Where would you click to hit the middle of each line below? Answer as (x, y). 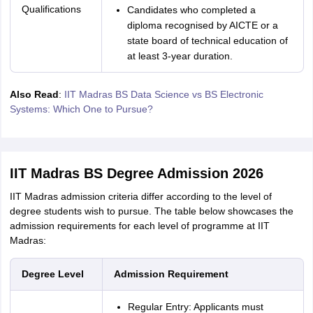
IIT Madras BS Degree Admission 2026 (136, 173)
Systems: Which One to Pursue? (81, 109)
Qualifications (51, 9)
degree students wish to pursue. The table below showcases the (151, 211)
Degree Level (52, 274)
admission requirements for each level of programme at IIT (139, 226)
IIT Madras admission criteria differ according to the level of (140, 196)
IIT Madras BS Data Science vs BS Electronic (163, 94)
